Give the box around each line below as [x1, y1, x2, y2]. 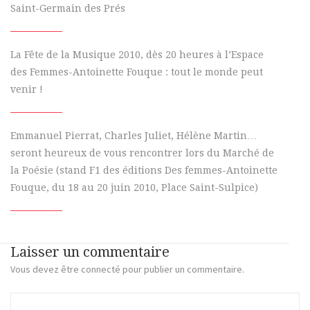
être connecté [61, 263, 120, 275]
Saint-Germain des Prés [10, 3, 125, 14]
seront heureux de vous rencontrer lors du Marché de [10, 147, 274, 158]
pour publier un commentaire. [120, 263, 244, 275]
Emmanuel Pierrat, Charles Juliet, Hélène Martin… [10, 130, 257, 141]
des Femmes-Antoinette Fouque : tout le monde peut [10, 66, 263, 77]
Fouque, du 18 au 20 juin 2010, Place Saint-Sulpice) [10, 182, 258, 193]
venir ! [10, 84, 43, 95]
